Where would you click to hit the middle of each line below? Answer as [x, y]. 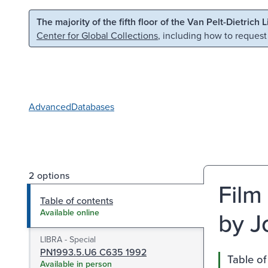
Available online [70, 212]
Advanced [50, 106]
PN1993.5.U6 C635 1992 [93, 252]
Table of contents [77, 200]
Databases [93, 106]
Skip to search [153, 20]
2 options [49, 175]
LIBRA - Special [68, 239]
